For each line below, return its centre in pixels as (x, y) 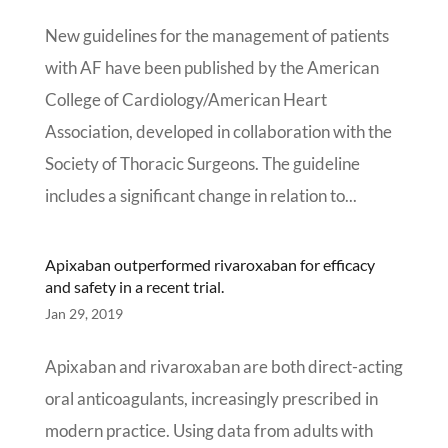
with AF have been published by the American (211, 67)
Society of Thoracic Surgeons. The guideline (202, 163)
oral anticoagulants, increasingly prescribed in (211, 398)
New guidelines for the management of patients (216, 35)
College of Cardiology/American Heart (185, 99)
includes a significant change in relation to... (200, 195)
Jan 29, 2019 (83, 313)
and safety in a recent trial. (134, 286)
